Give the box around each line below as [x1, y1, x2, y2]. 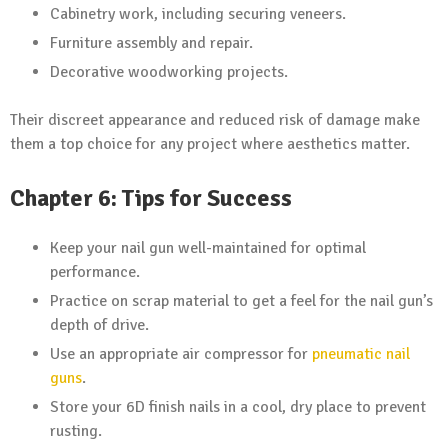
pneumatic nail [312, 343, 410, 364]
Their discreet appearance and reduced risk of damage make [10, 109, 420, 130]
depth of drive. [50, 314, 149, 335]
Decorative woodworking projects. [50, 61, 288, 82]
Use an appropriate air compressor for [50, 343, 312, 364]
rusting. [50, 420, 102, 441]
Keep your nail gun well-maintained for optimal [50, 237, 366, 258]
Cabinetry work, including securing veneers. [50, 3, 346, 24]
